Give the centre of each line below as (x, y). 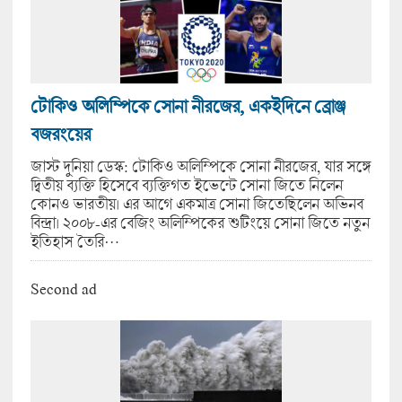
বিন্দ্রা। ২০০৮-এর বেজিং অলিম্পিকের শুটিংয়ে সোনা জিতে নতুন (200, 223)
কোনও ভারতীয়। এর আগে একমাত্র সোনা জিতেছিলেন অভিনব (197, 204)
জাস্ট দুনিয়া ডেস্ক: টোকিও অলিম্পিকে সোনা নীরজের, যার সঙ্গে (200, 166)
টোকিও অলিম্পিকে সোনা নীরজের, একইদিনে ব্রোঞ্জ (188, 106)
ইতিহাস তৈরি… (74, 241)
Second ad (63, 289)
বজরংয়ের (60, 134)
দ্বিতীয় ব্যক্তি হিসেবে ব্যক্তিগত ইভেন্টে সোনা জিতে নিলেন (186, 185)
